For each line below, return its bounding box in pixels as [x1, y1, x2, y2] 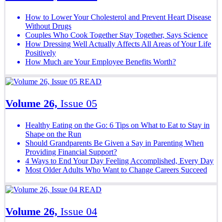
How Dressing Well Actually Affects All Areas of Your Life [25, 39, 211, 48]
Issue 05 [60, 97, 97, 110]
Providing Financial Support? [25, 147, 117, 156]
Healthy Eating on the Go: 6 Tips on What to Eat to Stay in [25, 120, 210, 129]
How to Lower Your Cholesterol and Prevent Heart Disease [25, 12, 211, 21]
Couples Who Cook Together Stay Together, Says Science [25, 30, 208, 39]
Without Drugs [25, 21, 71, 30]
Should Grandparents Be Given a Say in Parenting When [25, 138, 204, 147]
